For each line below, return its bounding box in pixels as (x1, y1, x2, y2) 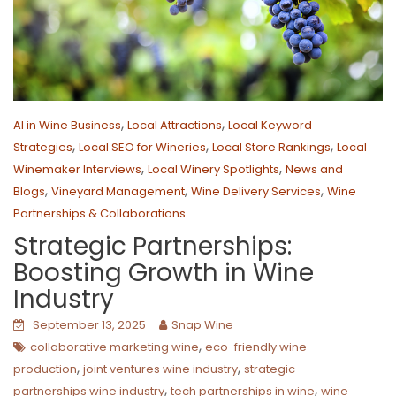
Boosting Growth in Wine (13, 255, 314, 291)
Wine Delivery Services (191, 183, 321, 201)
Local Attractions (127, 117, 222, 134)
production (13, 361, 77, 378)
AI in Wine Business (13, 117, 121, 134)
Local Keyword (228, 117, 312, 134)
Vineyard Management (51, 183, 185, 201)
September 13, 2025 (33, 316, 146, 334)
